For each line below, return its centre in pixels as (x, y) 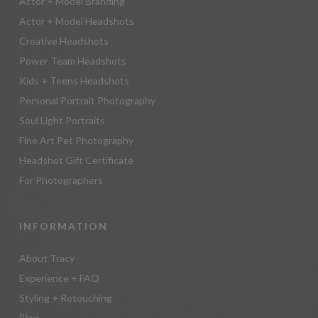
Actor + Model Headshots (76, 21)
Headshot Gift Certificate (76, 160)
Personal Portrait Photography (87, 100)
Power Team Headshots (72, 60)
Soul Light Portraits (62, 120)
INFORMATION (63, 226)
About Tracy (46, 258)
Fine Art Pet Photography (76, 140)
